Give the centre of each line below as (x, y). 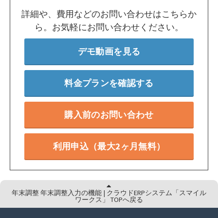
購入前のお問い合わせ (109, 115)
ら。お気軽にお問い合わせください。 (109, 27)
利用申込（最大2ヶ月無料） (109, 146)
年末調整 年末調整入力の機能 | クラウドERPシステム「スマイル (109, 193)
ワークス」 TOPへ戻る (109, 200)
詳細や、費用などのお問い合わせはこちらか (109, 14)
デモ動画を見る (109, 52)
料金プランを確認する (109, 83)
